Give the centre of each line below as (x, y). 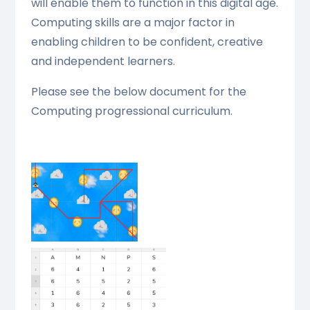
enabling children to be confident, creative (147, 42)
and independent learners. (103, 62)
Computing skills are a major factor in (133, 23)
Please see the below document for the (138, 92)
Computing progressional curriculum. (131, 111)
